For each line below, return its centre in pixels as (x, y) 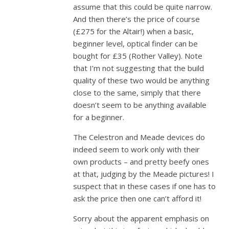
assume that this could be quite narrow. (143, 7)
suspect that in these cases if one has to (145, 186)
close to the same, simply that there (137, 93)
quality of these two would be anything (142, 80)
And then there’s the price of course (137, 19)
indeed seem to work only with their (137, 149)
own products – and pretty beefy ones (141, 162)
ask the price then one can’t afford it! (138, 198)
